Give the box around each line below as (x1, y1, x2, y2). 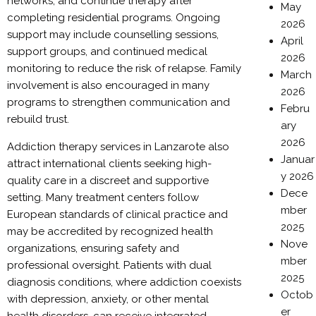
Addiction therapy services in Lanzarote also (7, 140, 229, 153)
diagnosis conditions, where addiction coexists (7, 276, 241, 288)
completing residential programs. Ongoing (7, 11, 220, 24)
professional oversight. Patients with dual (7, 259, 212, 272)
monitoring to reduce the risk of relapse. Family (7, 62, 241, 75)
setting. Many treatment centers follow (7, 191, 199, 204)
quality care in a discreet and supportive (7, 174, 209, 187)
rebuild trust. (7, 113, 69, 126)
